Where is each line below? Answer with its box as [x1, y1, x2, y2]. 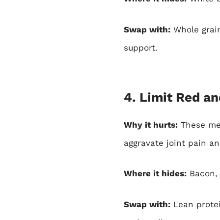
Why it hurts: [124, 119, 178, 130]
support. [124, 42, 158, 53]
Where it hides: [124, 168, 187, 179]
